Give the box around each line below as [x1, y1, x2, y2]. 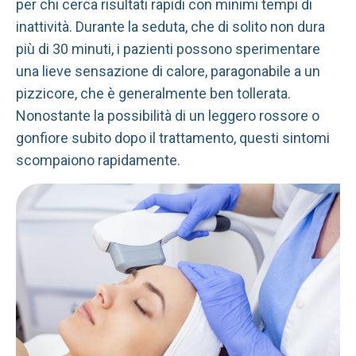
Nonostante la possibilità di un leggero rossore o [16, 106, 319, 124]
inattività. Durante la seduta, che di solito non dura [16, 17, 325, 35]
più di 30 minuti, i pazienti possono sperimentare [16, 40, 320, 57]
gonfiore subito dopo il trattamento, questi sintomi [16, 129, 330, 146]
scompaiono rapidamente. [16, 151, 180, 168]
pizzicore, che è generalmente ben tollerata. [16, 84, 291, 102]
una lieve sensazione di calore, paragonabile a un [16, 62, 320, 79]
